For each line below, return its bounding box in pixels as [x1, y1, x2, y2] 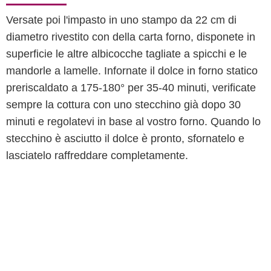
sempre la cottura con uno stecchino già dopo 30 [6, 99, 241, 111]
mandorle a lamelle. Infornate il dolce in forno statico [6, 65, 258, 77]
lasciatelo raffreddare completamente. [6, 149, 188, 162]
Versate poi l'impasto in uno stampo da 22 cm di [6, 14, 237, 26]
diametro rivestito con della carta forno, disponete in [6, 31, 255, 43]
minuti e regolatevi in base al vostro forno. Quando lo [6, 116, 261, 128]
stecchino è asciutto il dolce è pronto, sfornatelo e [6, 132, 244, 145]
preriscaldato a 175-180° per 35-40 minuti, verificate [6, 82, 256, 94]
